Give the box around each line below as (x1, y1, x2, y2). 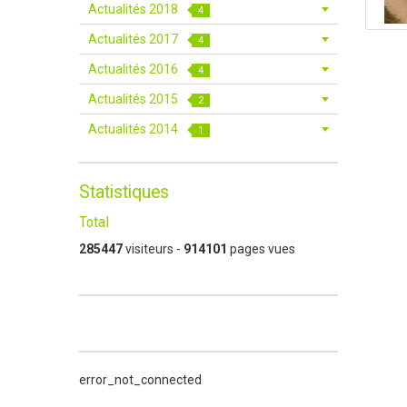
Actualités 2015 (88, 92, 181, 106)
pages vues (227, 242, 295, 256)
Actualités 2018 (88, 2, 181, 16)
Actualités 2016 (88, 62, 181, 76)
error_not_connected (79, 372, 202, 387)
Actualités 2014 (88, 122, 181, 136)
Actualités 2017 (88, 32, 181, 46)
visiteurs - (123, 242, 184, 256)
